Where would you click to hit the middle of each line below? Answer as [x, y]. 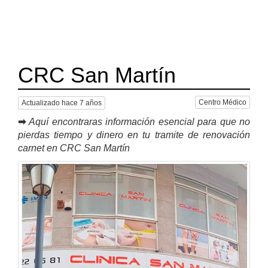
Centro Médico [223, 102]
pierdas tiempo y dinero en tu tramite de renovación [134, 135]
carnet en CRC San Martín [74, 148]
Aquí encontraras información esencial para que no [140, 121]
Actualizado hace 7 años [62, 103]
